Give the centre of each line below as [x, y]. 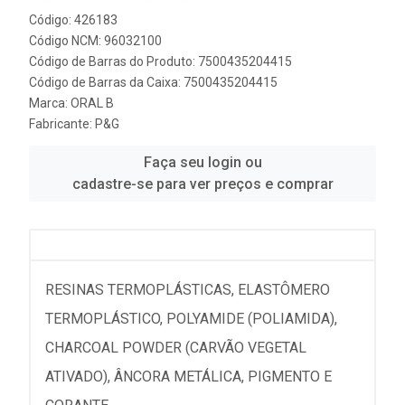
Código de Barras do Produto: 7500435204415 [160, 61]
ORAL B [92, 103]
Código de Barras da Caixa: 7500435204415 [153, 82]
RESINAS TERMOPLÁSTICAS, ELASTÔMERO [188, 290]
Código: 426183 [73, 20]
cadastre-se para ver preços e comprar [202, 184]
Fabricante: [62, 124]
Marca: [50, 103]
